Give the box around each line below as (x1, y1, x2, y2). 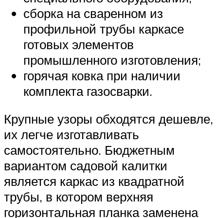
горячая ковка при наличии (23, 67, 181, 83)
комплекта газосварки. (23, 83, 152, 99)
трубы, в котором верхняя (4, 189, 153, 205)
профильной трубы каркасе (23, 20, 184, 36)
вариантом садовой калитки (4, 158, 167, 174)
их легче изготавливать (4, 127, 139, 143)
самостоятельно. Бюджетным (4, 142, 175, 158)
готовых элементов (23, 36, 134, 52)
